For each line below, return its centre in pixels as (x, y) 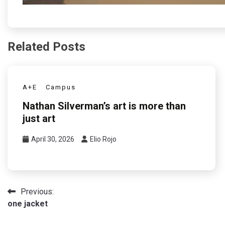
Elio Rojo (103, 139)
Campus (61, 87)
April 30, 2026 (53, 139)
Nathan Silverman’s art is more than (104, 106)
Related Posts (46, 47)
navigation (36, 212)
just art (39, 118)
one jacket (28, 203)
